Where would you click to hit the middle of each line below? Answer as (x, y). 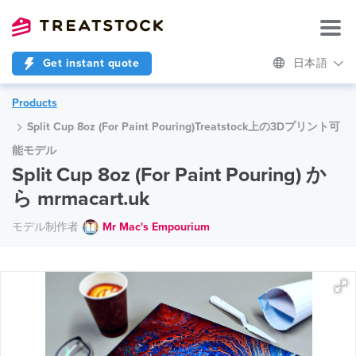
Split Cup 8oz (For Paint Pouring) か (169, 175)
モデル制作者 (45, 226)
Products (35, 103)
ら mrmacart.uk (81, 199)
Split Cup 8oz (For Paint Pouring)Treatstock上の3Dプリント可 (184, 127)
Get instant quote (89, 63)
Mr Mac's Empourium (156, 226)
